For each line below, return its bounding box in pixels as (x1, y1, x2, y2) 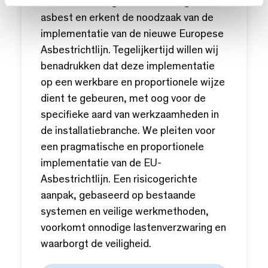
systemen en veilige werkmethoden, (41, 207, 209, 218)
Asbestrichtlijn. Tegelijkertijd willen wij (41, 45, 218, 56)
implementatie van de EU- (41, 159, 162, 169)
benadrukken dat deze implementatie (41, 62, 215, 72)
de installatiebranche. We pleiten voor (41, 126, 215, 137)
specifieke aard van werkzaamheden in (41, 110, 219, 121)
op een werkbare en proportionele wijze (41, 78, 225, 89)
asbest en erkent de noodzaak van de (41, 13, 214, 24)
